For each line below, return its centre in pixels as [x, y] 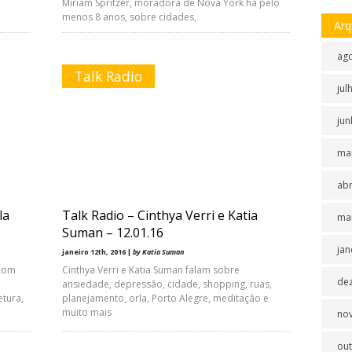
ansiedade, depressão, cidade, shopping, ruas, [167, 284]
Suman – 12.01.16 [113, 233]
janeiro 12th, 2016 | [97, 252]
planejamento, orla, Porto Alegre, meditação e [165, 298]
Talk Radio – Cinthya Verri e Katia [160, 215]
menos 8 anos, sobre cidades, [129, 17]
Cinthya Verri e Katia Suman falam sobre [151, 270]
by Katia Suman [158, 252]
